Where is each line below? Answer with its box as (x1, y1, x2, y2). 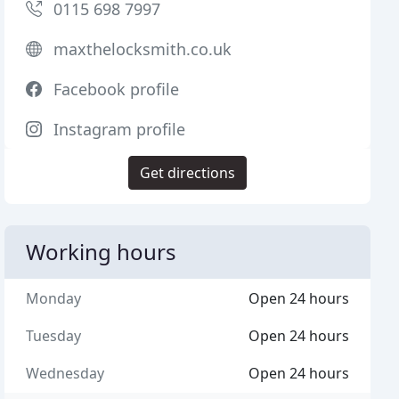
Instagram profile (53, 118, 186, 140)
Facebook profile (53, 78, 180, 100)
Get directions (140, 163, 236, 183)
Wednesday (26, 363, 105, 383)
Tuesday (26, 326, 82, 346)
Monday (26, 289, 82, 308)
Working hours (26, 237, 177, 266)
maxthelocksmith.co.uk (53, 38, 232, 60)
